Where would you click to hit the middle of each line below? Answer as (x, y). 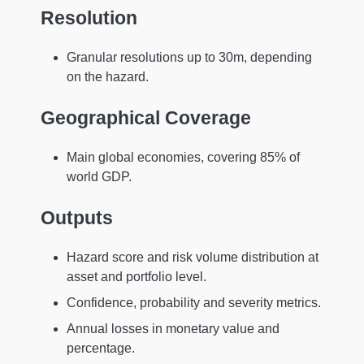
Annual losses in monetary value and (173, 329)
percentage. (101, 349)
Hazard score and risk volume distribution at (193, 258)
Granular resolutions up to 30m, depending (189, 58)
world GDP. (99, 177)
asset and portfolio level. (136, 277)
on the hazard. (108, 77)
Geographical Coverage (146, 117)
